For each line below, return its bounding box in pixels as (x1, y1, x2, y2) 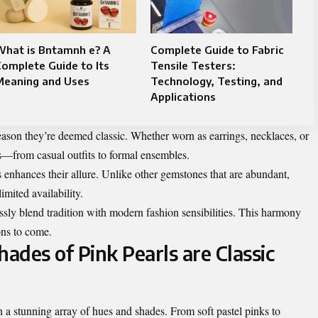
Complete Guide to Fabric (150, 43, 284, 57)
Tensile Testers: (150, 59, 236, 72)
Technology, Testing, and (150, 75, 283, 88)
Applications (150, 90, 216, 104)
